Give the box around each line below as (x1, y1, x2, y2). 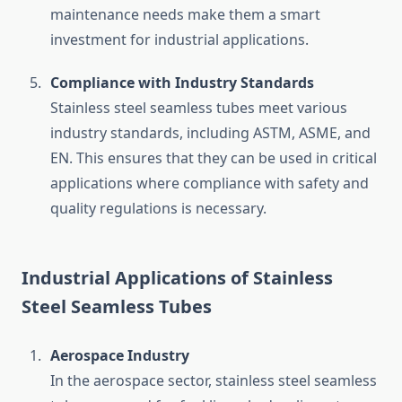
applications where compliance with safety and (50, 173, 369, 194)
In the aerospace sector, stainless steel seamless (50, 371, 377, 391)
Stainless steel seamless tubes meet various (50, 98, 347, 118)
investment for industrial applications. (50, 30, 309, 50)
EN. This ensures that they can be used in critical (50, 148, 377, 169)
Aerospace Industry (50, 345, 189, 366)
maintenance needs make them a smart (50, 4, 320, 25)
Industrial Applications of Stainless (22, 266, 333, 291)
